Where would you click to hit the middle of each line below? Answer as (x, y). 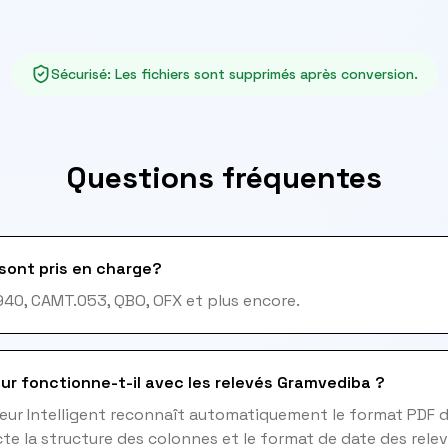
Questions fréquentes (224, 177)
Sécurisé (78, 74)
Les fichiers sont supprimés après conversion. (266, 74)
